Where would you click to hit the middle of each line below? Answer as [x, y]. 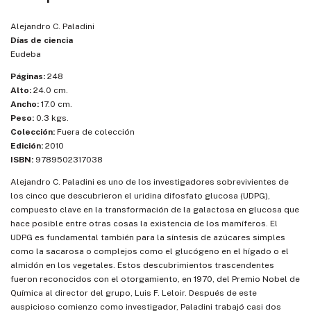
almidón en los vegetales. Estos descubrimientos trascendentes [142, 266]
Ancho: [25, 104]
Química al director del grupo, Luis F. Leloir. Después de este [134, 293]
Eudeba [26, 54]
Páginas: [28, 77]
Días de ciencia [42, 41]
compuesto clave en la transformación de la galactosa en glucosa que [155, 210]
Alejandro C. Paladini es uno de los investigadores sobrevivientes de [150, 182]
